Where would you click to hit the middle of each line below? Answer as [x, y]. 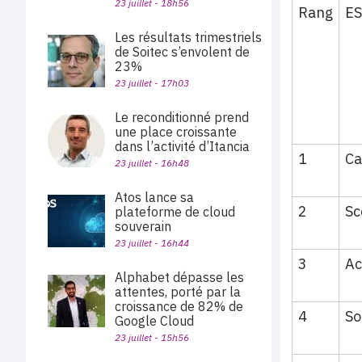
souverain [143, 226]
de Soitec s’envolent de [182, 52]
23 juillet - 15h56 [152, 337]
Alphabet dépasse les [179, 277]
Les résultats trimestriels [188, 37]
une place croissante [176, 132]
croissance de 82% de [179, 306]
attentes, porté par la [178, 292]
